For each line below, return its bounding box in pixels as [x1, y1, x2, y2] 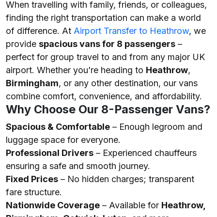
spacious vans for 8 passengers [39, 39, 175, 49]
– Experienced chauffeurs [93, 148, 197, 158]
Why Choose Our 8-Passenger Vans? [6, 102, 210, 116]
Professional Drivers [6, 148, 93, 158]
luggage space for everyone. [6, 135, 121, 145]
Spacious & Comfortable [6, 122, 110, 132]
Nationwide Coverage [6, 200, 100, 210]
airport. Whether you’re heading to [6, 65, 146, 75]
